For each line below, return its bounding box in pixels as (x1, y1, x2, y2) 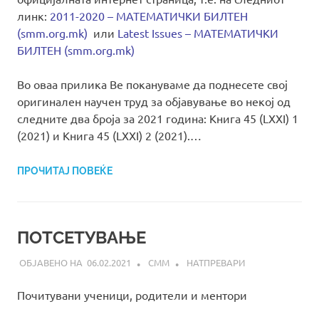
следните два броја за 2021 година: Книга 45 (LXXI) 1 (17, 111, 298, 126)
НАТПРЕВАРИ (186, 256, 245, 268)
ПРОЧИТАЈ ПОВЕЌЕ (17, 165, 113, 177)
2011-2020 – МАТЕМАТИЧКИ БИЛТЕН (50, 9, 248, 23)
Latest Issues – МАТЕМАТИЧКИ (117, 26, 278, 41)
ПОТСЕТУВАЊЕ (17, 227, 146, 249)
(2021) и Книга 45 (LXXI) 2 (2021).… (17, 128, 202, 143)
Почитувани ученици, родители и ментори (17, 287, 247, 302)
